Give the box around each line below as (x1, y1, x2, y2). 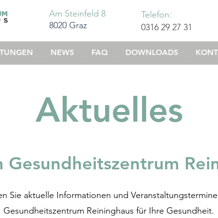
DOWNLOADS (126, 48, 178, 57)
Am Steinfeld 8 (49, 8, 106, 19)
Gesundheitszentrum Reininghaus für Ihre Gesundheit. (3, 205, 214, 216)
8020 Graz (49, 20, 87, 31)
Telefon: (141, 9, 172, 20)
